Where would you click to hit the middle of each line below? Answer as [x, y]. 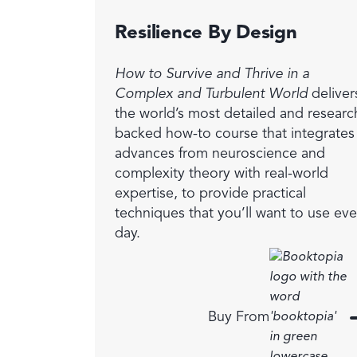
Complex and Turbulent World [211, 94]
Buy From [238, 317]
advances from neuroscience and [220, 154]
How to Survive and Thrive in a [212, 74]
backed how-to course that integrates [234, 134]
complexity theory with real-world [221, 174]
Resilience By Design [206, 33]
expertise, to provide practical [210, 194]
